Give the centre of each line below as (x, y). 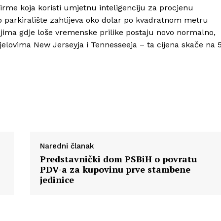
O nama (108, 51)
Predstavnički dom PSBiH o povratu (118, 159)
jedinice (57, 180)
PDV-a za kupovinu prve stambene (115, 169)
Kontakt (108, 66)
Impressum (113, 81)
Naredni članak (67, 146)
